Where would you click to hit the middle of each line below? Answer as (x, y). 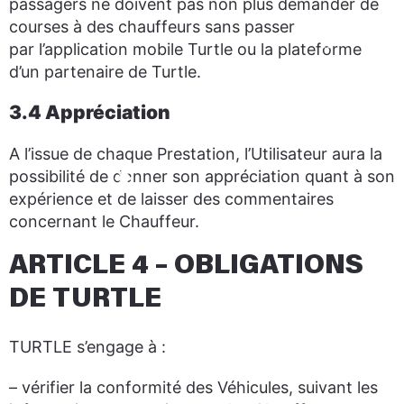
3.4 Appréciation (90, 112)
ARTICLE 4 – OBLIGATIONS (186, 267)
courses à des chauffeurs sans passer (152, 27)
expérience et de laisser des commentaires (171, 199)
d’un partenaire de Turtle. (105, 72)
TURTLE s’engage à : (87, 347)
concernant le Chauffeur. (104, 221)
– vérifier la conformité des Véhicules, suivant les (193, 387)
